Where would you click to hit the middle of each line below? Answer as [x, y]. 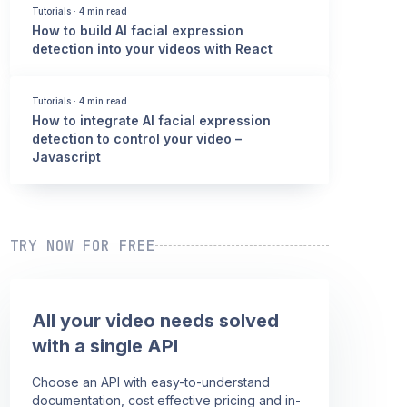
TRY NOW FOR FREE [83, 245]
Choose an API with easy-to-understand [151, 382]
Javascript [67, 156]
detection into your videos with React [153, 48]
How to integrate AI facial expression [152, 120]
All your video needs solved [156, 320]
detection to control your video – [137, 138]
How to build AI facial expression [138, 30]
